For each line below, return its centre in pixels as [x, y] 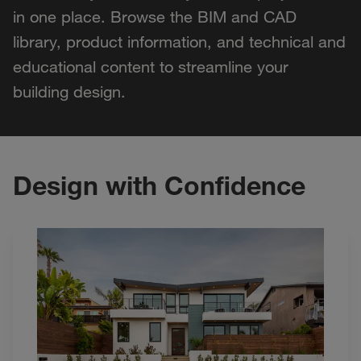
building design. [69, 91]
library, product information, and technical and [179, 41]
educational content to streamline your [151, 66]
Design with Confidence [159, 185]
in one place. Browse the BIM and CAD [155, 17]
